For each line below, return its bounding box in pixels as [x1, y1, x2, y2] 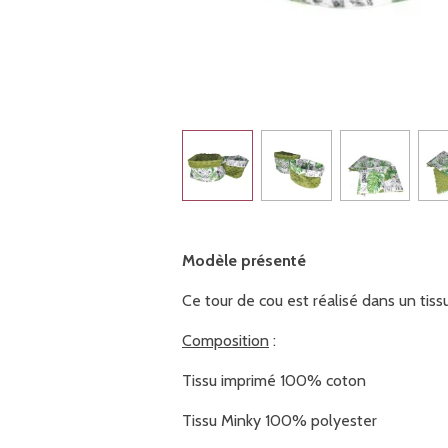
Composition [182, 330, 269, 350]
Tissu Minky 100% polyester [182, 410, 377, 430]
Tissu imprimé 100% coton [182, 370, 366, 390]
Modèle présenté [182, 250, 306, 270]
